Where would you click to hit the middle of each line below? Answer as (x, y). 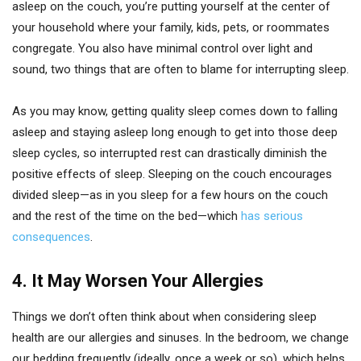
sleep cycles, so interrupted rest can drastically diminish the (170, 153)
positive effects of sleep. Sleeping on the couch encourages (172, 174)
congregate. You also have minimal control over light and (162, 48)
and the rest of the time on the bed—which (127, 216)
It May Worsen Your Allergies (147, 281)
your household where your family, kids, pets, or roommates (171, 27)
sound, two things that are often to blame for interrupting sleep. (180, 69)
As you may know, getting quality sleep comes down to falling (175, 111)
